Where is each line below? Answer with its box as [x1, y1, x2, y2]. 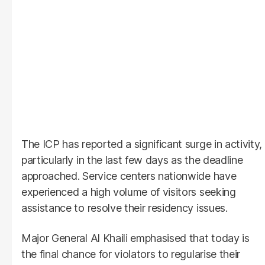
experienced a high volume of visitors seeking [21, 185, 236, 198]
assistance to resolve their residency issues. [21, 201, 228, 214]
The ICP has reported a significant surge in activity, [21, 137, 263, 150]
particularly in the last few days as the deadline [21, 153, 243, 166]
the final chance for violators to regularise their [21, 247, 240, 260]
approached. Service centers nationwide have [21, 169, 237, 182]
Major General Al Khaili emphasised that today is [21, 231, 250, 244]
